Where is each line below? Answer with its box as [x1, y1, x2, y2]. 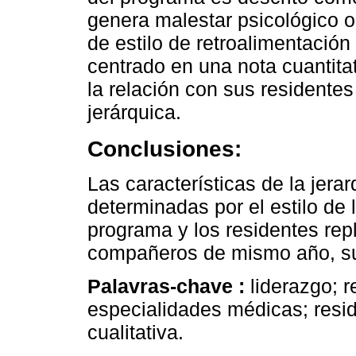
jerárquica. [87, 100, 181, 123]
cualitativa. [87, 320, 184, 343]
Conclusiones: [87, 135, 242, 161]
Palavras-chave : [87, 274, 250, 297]
